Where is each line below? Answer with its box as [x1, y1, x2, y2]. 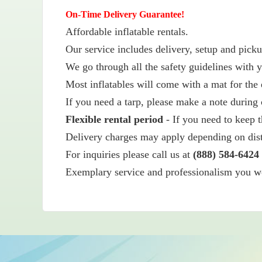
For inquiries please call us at [65, 149, 193, 161]
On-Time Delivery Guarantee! [65, 9, 184, 20]
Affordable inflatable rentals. [65, 26, 188, 38]
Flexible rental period [65, 113, 163, 126]
